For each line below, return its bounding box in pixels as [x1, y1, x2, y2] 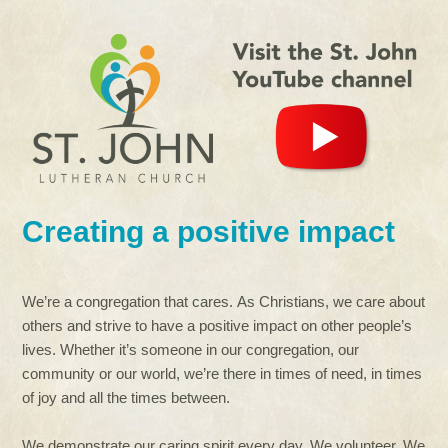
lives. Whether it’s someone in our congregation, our [22, 340, 360, 358]
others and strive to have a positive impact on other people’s [22, 316, 413, 334]
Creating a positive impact [22, 214, 396, 248]
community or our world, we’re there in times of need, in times [22, 364, 423, 382]
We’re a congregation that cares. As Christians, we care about [22, 292, 426, 310]
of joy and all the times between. [22, 388, 231, 406]
